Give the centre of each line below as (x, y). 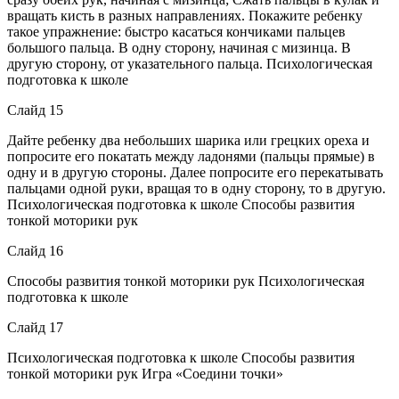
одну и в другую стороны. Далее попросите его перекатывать (195, 172)
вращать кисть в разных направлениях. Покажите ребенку (185, 15)
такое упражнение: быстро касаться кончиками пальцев (176, 31)
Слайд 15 (35, 110)
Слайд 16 (35, 250)
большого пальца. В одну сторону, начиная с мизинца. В (179, 47)
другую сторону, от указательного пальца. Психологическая (190, 63)
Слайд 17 (35, 327)
